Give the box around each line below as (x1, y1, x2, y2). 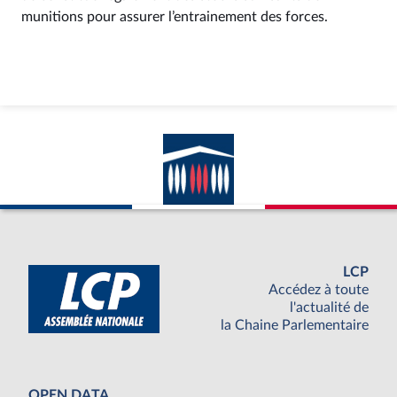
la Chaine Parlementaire (221, 318, 369, 333)
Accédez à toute (269, 283, 369, 298)
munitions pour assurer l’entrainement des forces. (21, 10, 328, 24)
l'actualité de (290, 300, 369, 315)
